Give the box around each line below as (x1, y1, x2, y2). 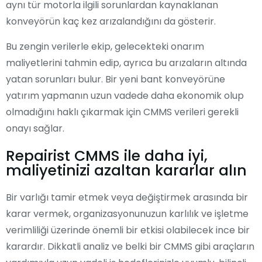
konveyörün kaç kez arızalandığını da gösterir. (6, 15, 216, 28)
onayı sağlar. (6, 122, 64, 135)
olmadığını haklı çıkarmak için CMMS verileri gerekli (6, 105, 239, 119)
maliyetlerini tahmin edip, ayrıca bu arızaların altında (6, 56, 247, 70)
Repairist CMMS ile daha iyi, (6, 146, 208, 166)
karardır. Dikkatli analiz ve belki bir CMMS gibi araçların (6, 240, 254, 253)
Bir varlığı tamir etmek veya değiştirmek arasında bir (6, 191, 248, 204)
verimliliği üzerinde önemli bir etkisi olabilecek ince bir (6, 223, 250, 237)
